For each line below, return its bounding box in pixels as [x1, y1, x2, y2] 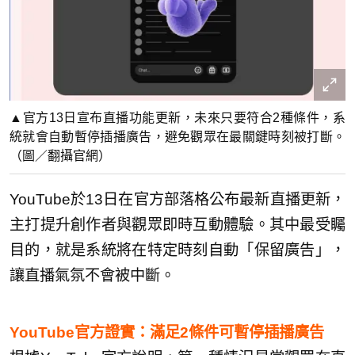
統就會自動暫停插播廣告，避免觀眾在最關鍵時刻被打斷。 [10, 130, 345, 144]
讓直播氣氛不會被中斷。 [10, 267, 175, 284]
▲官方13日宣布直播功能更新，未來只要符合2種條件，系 [10, 111, 345, 125]
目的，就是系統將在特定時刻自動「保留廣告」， [10, 242, 345, 259]
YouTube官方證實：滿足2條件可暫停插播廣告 [10, 324, 324, 342]
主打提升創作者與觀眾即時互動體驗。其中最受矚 [10, 216, 345, 234]
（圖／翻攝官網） [10, 149, 111, 163]
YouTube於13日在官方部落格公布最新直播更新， [10, 191, 345, 208]
